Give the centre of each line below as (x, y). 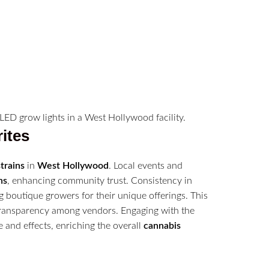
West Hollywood (73, 166)
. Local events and (146, 166)
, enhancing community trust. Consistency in (100, 181)
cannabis (162, 226)
